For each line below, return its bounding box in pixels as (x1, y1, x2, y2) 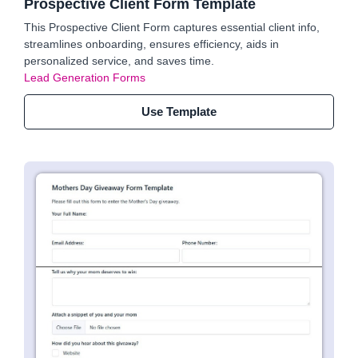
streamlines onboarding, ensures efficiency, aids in (24, 38, 279, 50)
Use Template (141, 105, 217, 118)
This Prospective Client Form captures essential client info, (24, 21, 320, 34)
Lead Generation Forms (24, 71, 145, 84)
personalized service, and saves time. (24, 54, 214, 67)
